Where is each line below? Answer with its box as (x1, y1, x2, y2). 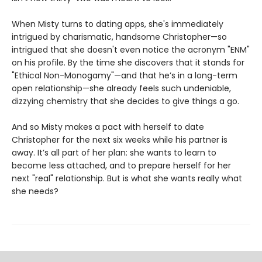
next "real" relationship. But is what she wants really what (12, 173, 242, 185)
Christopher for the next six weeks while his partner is (12, 134, 227, 146)
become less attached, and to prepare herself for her (12, 160, 231, 172)
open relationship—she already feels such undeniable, (12, 82, 231, 95)
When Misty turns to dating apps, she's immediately (12, 18, 223, 30)
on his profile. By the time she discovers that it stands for (12, 57, 244, 69)
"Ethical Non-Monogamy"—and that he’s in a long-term (12, 70, 237, 82)
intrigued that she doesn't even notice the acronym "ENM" (12, 44, 250, 56)
